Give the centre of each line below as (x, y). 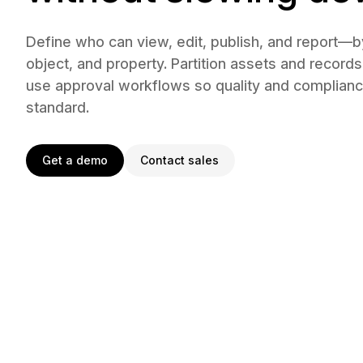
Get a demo (75, 160)
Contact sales (179, 160)
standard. (58, 107)
